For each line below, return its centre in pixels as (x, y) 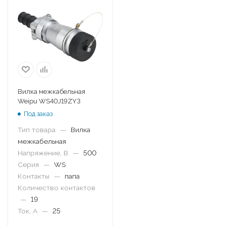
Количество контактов (56, 188)
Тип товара (37, 130)
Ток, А (27, 211)
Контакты (34, 176)
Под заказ (38, 114)
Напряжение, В (43, 153)
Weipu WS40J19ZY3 (49, 101)
